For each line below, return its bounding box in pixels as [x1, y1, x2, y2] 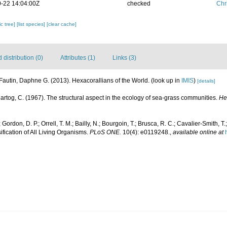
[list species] [17, 21, 47, 27]
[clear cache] [47, 21, 77, 27]
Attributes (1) [60, 54, 95, 61]
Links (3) [112, 54, 136, 61]
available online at [173, 129, 223, 136]
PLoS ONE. [90, 129, 121, 136]
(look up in [151, 77, 181, 84]
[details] [197, 78, 215, 84]
